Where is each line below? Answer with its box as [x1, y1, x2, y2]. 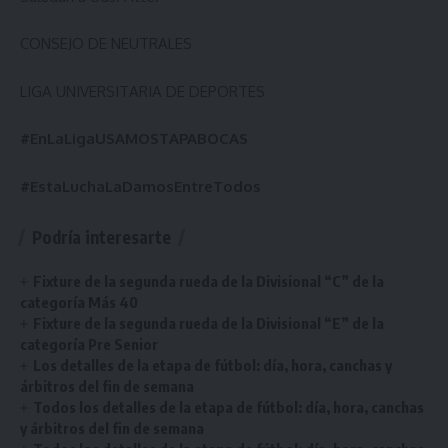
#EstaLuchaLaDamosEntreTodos [20, 176, 261, 196]
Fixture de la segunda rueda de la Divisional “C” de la [33, 271, 385, 290]
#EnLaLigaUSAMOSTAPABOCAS [20, 129, 248, 148]
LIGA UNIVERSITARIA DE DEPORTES [20, 81, 265, 101]
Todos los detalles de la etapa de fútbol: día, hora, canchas [33, 397, 425, 416]
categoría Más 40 [20, 292, 138, 311]
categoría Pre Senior [20, 334, 158, 353]
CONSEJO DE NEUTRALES [20, 34, 192, 53]
